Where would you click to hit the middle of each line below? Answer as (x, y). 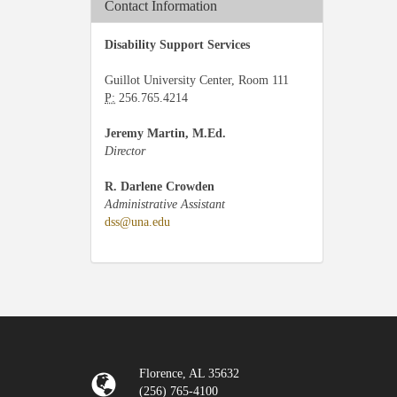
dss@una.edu (137, 222)
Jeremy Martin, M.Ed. (165, 133)
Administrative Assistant (165, 204)
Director (125, 151)
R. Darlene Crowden (160, 187)
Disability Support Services (177, 45)
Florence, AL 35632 (189, 373)
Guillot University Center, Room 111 (197, 80)
